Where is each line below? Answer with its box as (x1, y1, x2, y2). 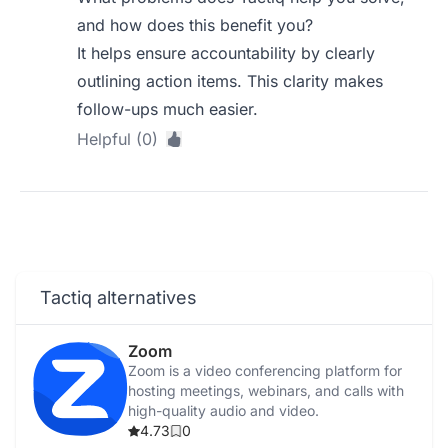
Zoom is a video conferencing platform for (128, 362, 402, 379)
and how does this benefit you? (77, 15, 314, 35)
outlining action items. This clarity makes (77, 71, 384, 91)
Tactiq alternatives (40, 287, 197, 308)
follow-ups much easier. (77, 99, 259, 119)
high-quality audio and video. (128, 402, 319, 419)
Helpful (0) (77, 129, 159, 149)
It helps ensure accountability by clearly (77, 43, 376, 63)
